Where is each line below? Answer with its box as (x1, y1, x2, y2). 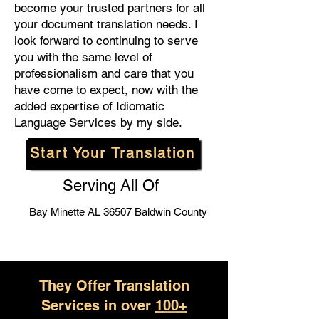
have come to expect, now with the (14, 83, 198, 97)
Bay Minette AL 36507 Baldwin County (29, 206, 207, 218)
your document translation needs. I (14, 17, 198, 31)
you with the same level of (14, 50, 152, 64)
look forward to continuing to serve (14, 33, 198, 48)
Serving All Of (62, 177, 159, 194)
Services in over (41, 297, 155, 314)
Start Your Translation (30, 145, 195, 162)
